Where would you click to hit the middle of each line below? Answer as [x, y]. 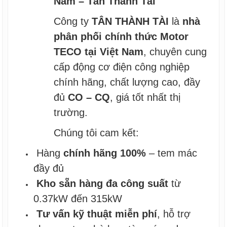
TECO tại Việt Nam [99, 51]
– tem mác [172, 153]
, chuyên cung [175, 51]
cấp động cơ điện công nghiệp [122, 67]
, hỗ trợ [174, 214]
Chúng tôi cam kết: [97, 133]
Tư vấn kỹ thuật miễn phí [97, 214]
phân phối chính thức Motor [121, 36]
